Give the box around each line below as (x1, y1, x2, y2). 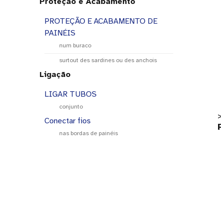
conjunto (59, 103, 83, 110)
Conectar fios (44, 116, 91, 126)
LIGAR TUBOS (44, 89, 97, 99)
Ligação (39, 70, 71, 79)
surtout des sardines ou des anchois (59, 57, 157, 64)
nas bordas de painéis (59, 130, 118, 137)
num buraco (59, 42, 91, 49)
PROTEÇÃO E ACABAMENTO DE (44, 16, 157, 26)
